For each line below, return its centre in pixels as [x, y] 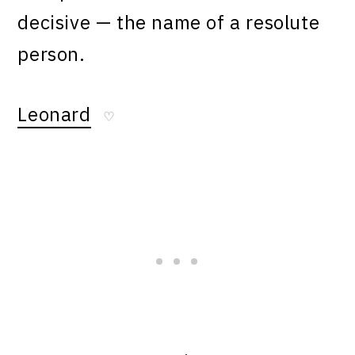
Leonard [54, 115]
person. [52, 54]
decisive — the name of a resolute [169, 23]
